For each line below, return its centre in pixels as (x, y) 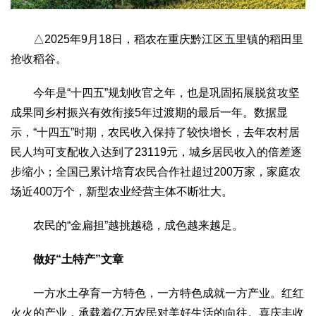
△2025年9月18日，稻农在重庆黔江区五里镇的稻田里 (157, 39)
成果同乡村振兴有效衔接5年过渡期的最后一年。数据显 (149, 112)
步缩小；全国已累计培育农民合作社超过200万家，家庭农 (156, 171)
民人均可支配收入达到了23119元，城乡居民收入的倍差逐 (156, 152)
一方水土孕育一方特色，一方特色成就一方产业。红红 (157, 293)
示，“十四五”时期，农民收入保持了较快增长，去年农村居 (155, 132)
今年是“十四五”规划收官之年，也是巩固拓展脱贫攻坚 (155, 92)
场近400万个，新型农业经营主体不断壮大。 (122, 191)
